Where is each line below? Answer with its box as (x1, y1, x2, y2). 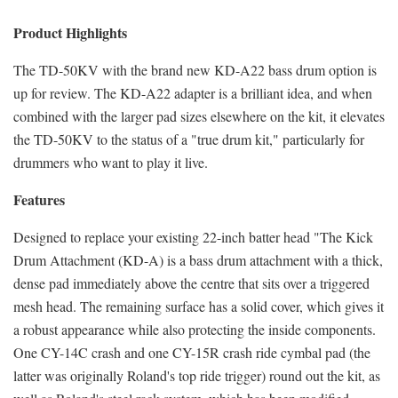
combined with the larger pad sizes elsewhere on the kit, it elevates (13, 106, 385, 125)
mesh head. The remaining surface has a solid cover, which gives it (13, 296, 384, 315)
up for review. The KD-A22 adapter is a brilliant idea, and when (13, 83, 372, 102)
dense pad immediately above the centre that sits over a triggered (13, 273, 370, 292)
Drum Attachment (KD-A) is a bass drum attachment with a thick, (13, 250, 383, 269)
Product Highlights (13, 21, 127, 43)
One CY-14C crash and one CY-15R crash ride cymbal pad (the (13, 342, 370, 362)
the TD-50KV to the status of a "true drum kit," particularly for (13, 129, 364, 148)
